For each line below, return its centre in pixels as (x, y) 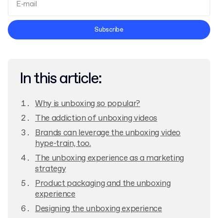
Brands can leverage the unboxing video (108, 133)
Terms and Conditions (137, 26)
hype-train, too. (63, 144)
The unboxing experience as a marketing (110, 158)
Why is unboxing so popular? (88, 104)
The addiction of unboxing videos (96, 118)
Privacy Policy (43, 36)
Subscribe (109, 30)
